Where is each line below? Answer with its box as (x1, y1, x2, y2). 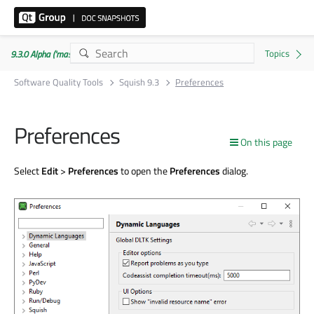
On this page (240, 135, 292, 149)
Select (14, 163, 41, 178)
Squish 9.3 (119, 75, 160, 89)
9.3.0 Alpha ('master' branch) (11, 47, 111, 61)
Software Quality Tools (14, 75, 103, 89)
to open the (118, 163, 170, 178)
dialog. (220, 163, 248, 178)
